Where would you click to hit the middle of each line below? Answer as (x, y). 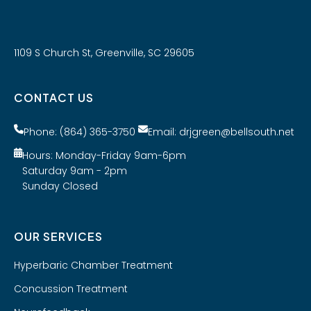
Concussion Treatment (71, 288)
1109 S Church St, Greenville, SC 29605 (104, 52)
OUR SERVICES (58, 236)
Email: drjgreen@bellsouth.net (221, 132)
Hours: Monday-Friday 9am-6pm (104, 155)
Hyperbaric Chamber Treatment (93, 265)
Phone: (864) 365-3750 (79, 132)
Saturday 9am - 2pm (75, 170)
